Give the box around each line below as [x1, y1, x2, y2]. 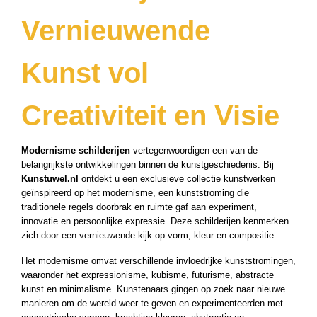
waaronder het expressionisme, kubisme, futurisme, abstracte [21, 269, 274, 280]
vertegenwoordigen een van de [130, 144, 258, 156]
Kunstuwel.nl [21, 173, 79, 184]
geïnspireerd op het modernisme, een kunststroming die [21, 187, 249, 198]
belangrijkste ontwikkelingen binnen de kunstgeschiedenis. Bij [21, 158, 274, 170]
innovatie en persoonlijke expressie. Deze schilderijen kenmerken [21, 215, 289, 226]
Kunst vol [21, 57, 149, 88]
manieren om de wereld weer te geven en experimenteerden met [21, 297, 283, 309]
